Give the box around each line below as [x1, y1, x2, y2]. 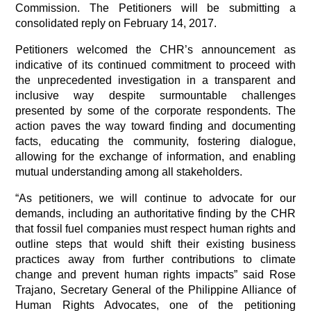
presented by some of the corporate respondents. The [15, 105, 296, 117]
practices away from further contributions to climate [15, 253, 296, 265]
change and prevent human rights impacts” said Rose [15, 269, 296, 280]
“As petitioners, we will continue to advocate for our [15, 192, 296, 204]
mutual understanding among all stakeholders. [15, 166, 243, 178]
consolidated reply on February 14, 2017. [15, 17, 217, 29]
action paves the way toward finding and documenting [15, 120, 296, 132]
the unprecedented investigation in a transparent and [15, 74, 296, 86]
